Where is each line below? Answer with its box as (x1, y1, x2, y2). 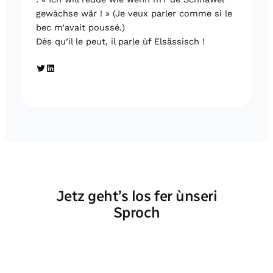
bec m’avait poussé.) (35, 21, 125, 33)
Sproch (113, 203, 160, 221)
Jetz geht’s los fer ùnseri (55, 186, 218, 205)
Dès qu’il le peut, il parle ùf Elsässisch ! (35, 35, 205, 47)
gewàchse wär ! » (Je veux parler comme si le (35, 7, 232, 19)
